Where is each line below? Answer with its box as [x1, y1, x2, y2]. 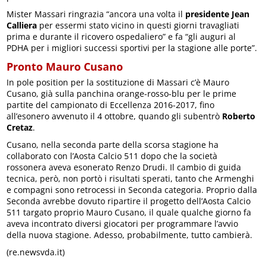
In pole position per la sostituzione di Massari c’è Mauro [7, 76, 230, 88]
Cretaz [7, 121, 33, 133]
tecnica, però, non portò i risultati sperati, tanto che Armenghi [7, 172, 255, 184]
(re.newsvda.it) [7, 246, 65, 258]
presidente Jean [185, 8, 250, 20]
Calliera [7, 19, 37, 31]
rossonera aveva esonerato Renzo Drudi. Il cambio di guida [7, 161, 242, 173]
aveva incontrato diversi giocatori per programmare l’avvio [7, 217, 239, 229]
